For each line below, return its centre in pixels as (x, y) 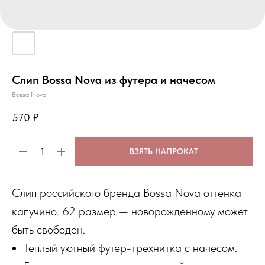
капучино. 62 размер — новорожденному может (130, 211)
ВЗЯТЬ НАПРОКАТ (164, 151)
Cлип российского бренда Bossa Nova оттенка (127, 193)
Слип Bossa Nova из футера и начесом (114, 80)
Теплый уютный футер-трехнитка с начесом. (130, 248)
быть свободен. (49, 230)
